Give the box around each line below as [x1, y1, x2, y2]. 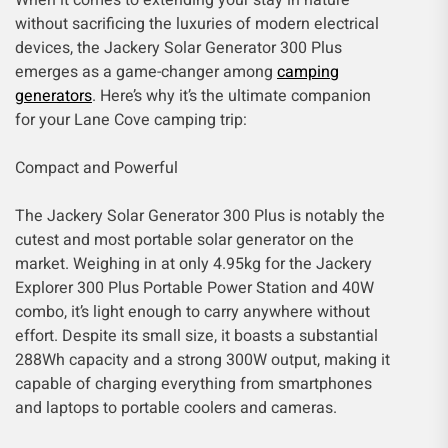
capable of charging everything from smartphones [15, 372, 372, 396]
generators [15, 84, 92, 108]
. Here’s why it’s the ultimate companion [92, 84, 371, 108]
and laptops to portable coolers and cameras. [15, 396, 337, 420]
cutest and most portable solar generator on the [15, 228, 354, 252]
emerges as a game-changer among [15, 60, 277, 84]
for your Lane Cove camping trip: [15, 108, 247, 132]
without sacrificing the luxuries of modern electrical [15, 12, 379, 36]
